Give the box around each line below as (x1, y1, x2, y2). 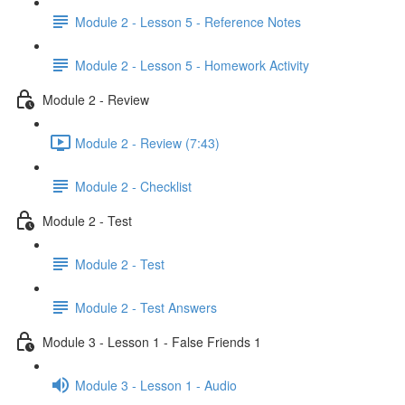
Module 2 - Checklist (75, 176, 192, 195)
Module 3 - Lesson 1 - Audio (75, 375, 237, 394)
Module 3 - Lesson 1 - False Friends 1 (42, 332, 261, 351)
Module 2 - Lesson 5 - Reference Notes (75, 12, 301, 31)
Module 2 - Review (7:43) (75, 133, 220, 152)
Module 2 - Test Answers (75, 297, 217, 316)
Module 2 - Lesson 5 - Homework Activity (75, 55, 309, 74)
